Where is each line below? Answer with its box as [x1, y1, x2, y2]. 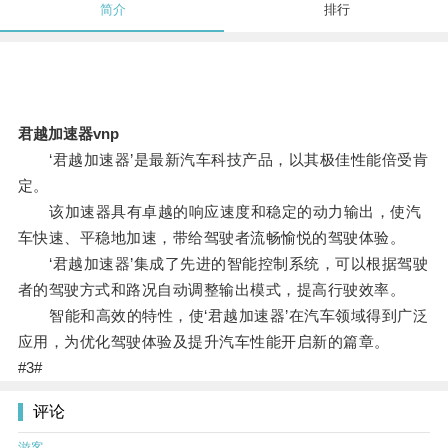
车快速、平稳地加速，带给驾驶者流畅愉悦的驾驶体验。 [17, 229, 406, 247]
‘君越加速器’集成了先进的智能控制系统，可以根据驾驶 [17, 255, 429, 273]
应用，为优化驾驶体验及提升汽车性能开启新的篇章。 [17, 333, 390, 351]
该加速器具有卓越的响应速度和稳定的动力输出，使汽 [17, 203, 422, 221]
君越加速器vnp [17, 125, 119, 143]
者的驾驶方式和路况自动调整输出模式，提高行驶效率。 [17, 281, 406, 299]
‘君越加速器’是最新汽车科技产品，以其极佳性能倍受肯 [17, 151, 429, 169]
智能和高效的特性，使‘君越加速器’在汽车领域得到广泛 [17, 307, 429, 325]
